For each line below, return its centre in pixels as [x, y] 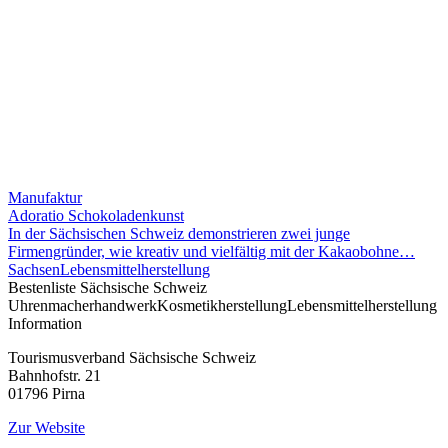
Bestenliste [42, 287]
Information [45, 323]
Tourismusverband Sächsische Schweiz [132, 357]
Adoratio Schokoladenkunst [96, 215]
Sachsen [34, 269]
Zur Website [46, 427]
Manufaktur [45, 197]
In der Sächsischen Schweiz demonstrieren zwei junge [179, 233]
